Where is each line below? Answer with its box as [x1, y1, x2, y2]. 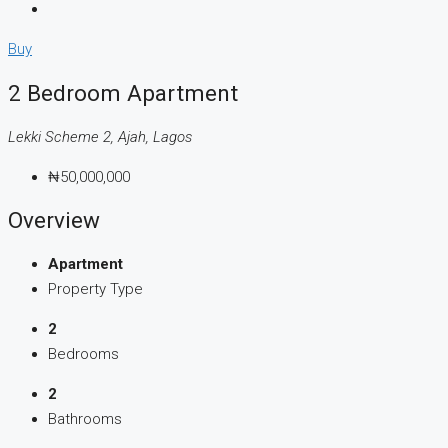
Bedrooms [48, 345, 119, 364]
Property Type [48, 280, 143, 299]
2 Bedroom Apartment [8, 80, 238, 107]
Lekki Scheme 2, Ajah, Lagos [8, 127, 192, 146]
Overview [8, 207, 100, 234]
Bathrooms [48, 410, 122, 429]
